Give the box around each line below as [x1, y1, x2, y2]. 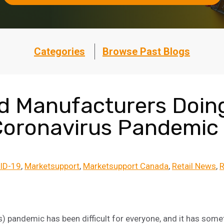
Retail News [172, 160, 216, 171]
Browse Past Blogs [102, 45, 190, 57]
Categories [34, 45, 85, 57]
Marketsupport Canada [83, 160, 168, 171]
